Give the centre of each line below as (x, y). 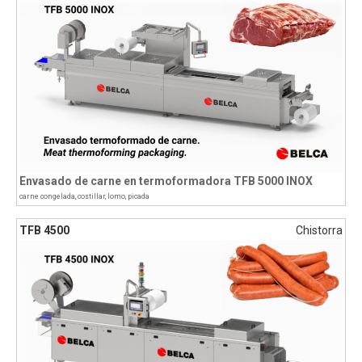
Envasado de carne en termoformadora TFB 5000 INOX (166, 181)
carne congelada (47, 196)
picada (139, 196)
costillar (91, 196)
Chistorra (319, 230)
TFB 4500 (44, 230)
